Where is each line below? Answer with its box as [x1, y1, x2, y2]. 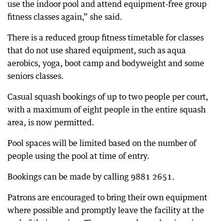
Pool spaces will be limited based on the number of [7, 138, 196, 148]
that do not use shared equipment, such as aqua [7, 45, 186, 55]
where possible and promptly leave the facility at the [7, 205, 204, 215]
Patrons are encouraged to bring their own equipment [7, 192, 207, 202]
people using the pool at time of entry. [7, 151, 149, 161]
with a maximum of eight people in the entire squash [7, 105, 206, 114]
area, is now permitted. [7, 117, 94, 127]
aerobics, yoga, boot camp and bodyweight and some [7, 58, 204, 68]
